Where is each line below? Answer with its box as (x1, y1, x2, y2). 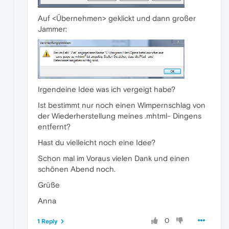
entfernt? (38, 122, 71, 131)
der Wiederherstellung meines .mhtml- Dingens (38, 111, 201, 121)
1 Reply (37, 218, 58, 225)
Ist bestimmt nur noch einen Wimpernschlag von (38, 101, 205, 110)
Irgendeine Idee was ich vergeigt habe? (38, 85, 175, 94)
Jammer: (38, 24, 67, 33)
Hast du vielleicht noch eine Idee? (38, 138, 155, 147)
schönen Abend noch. (38, 165, 116, 174)
